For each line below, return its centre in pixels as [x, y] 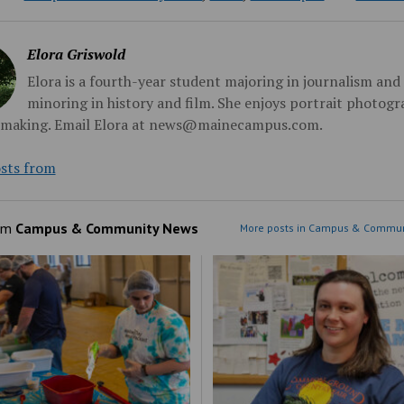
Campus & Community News [106, 228]
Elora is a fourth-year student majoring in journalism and [213, 81]
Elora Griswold [76, 54]
